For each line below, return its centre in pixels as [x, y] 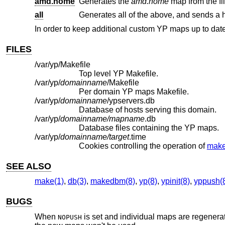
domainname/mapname [102, 119]
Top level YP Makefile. [118, 73]
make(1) [49, 181]
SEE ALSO [29, 166]
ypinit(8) [175, 181]
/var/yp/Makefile [62, 64]
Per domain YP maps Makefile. [134, 91]
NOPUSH [70, 217]
